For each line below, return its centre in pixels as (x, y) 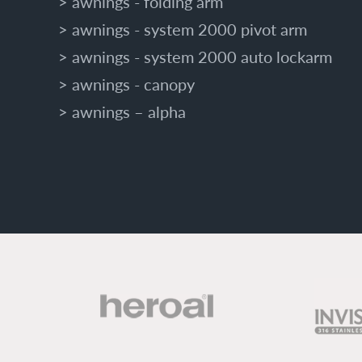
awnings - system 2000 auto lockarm (202, 57)
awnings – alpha (128, 112)
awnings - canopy (133, 84)
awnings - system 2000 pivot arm (189, 29)
